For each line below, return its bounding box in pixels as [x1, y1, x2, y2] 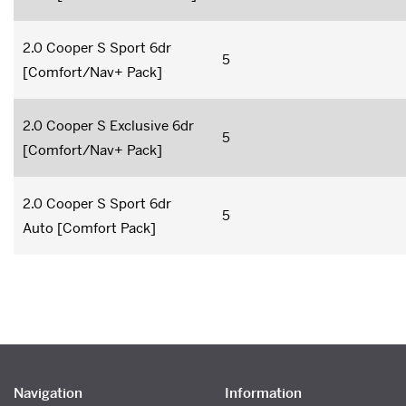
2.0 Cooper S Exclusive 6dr [23, 116, 194, 134]
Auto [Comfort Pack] [23, 218, 156, 237]
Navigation [14, 383, 82, 401]
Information [224, 383, 302, 401]
